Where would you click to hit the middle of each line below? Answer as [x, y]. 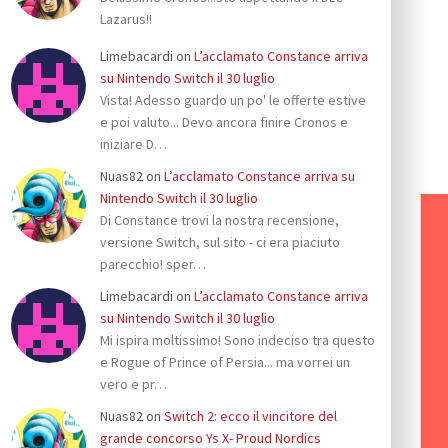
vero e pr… [133, 384]
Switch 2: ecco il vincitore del [250, 416]
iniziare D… [133, 144]
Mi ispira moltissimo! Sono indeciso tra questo [237, 340]
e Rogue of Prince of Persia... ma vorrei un [225, 362]
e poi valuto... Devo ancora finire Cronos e [224, 122]
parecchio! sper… [153, 264]
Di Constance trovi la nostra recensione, [219, 220]
